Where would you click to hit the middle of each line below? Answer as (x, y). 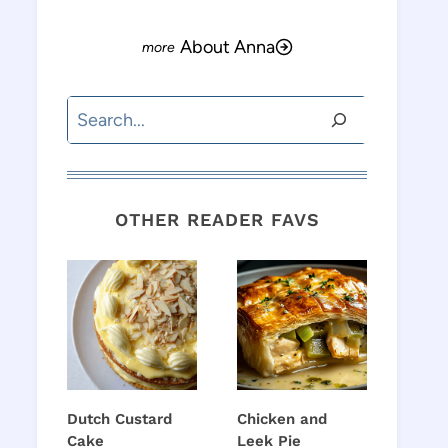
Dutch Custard (119, 419)
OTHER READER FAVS (217, 220)
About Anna (227, 46)
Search (94, 110)
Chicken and (282, 419)
